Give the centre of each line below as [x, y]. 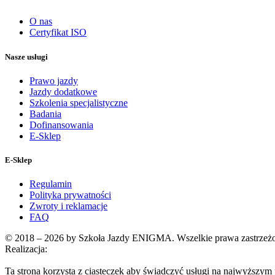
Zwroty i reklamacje [68, 206]
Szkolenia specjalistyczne [79, 103]
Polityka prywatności [70, 195]
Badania [45, 114]
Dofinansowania [61, 125]
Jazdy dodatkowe [63, 91]
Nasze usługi [26, 56]
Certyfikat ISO [58, 33]
